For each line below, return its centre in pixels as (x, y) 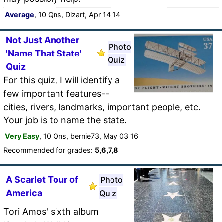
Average (20, 14)
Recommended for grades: (49, 150)
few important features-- (56, 93)
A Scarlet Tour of (42, 179)
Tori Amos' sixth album (51, 211)
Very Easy (22, 136)
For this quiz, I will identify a (62, 80)
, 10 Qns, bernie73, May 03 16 (89, 136)
